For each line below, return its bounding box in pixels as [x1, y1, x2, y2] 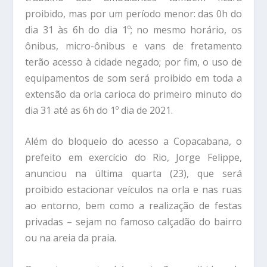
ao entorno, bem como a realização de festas [25, 199, 242, 213]
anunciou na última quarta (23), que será [25, 167, 242, 181]
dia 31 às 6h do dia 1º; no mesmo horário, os [25, 23, 242, 36]
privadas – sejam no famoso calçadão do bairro [25, 215, 242, 229]
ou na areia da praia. [25, 231, 117, 245]
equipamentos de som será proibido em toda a [25, 71, 242, 85]
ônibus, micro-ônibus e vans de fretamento [25, 39, 242, 52]
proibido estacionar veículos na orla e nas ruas [25, 183, 242, 197]
